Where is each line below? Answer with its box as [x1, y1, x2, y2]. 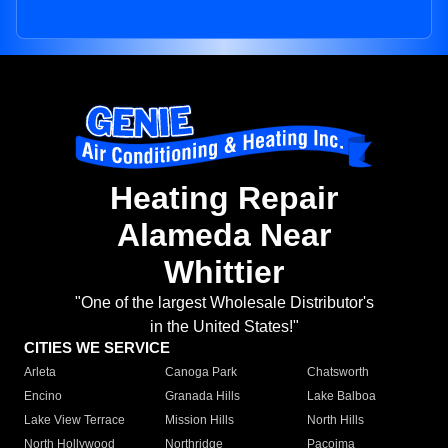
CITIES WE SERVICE [24, 339, 170, 357]
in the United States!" [149, 318, 299, 336]
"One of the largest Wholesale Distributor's [74, 294, 374, 312]
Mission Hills [165, 413, 235, 428]
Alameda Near [117, 217, 331, 254]
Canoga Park [165, 365, 238, 380]
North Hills [306, 413, 364, 428]
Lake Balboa [306, 389, 376, 404]
